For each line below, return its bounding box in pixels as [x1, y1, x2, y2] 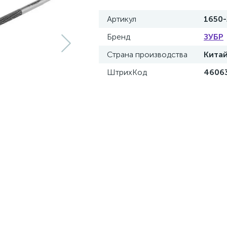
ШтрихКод [107, 67, 147, 77]
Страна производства [107, 50, 187, 59]
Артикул [107, 14, 136, 24]
